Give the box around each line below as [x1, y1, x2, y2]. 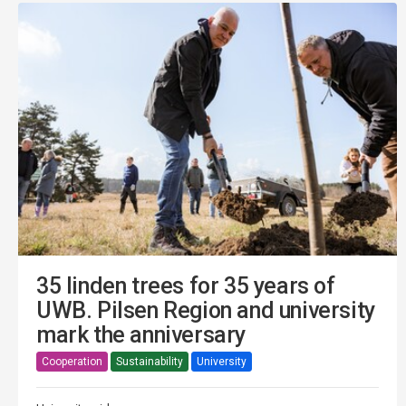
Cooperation [42, 354, 102, 368]
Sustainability [116, 354, 183, 368]
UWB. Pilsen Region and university [36, 297, 375, 324]
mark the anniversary [36, 322, 246, 349]
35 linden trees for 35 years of [36, 273, 335, 300]
